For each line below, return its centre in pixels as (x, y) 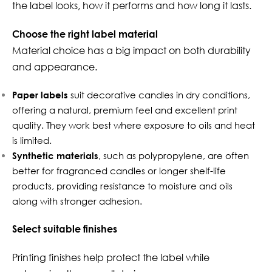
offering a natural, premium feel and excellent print (125, 110)
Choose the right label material (85, 34)
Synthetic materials (55, 155)
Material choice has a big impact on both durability (131, 50)
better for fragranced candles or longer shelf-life (119, 171)
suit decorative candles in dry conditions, (159, 95)
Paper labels (40, 95)
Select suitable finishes (65, 229)
